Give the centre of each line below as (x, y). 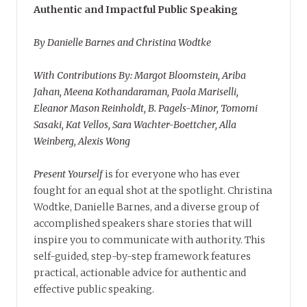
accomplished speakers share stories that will (143, 224)
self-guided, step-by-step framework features (142, 257)
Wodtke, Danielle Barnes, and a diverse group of (146, 207)
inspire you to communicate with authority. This (149, 240)
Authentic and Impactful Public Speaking (136, 10)
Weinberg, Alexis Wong (82, 142)
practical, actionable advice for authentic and (140, 273)
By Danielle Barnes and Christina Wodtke (122, 43)
